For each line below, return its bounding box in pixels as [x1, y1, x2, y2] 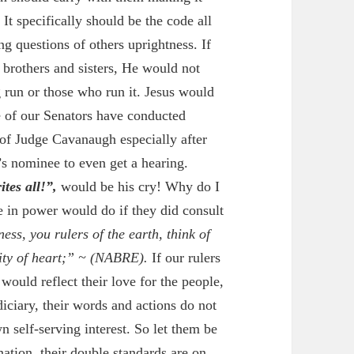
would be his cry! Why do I [61, 179, 220, 195]
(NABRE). [90, 250, 153, 266]
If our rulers [152, 250, 221, 266]
